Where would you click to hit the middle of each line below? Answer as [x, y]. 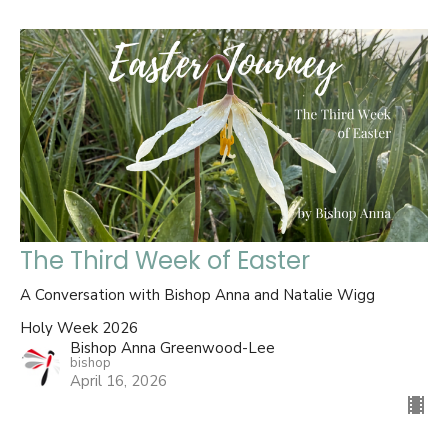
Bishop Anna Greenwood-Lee [172, 348]
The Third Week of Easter [165, 261]
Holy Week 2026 [79, 328]
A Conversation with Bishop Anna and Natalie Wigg [197, 295]
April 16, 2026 [118, 381]
